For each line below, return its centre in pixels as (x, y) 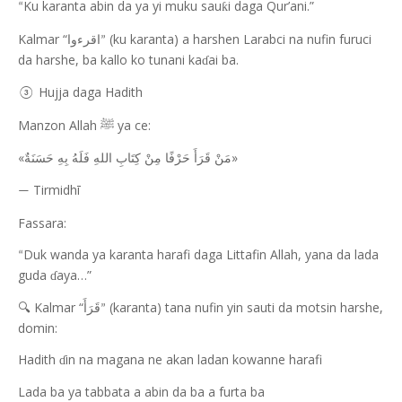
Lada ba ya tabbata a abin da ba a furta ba (141, 392)
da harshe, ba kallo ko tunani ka (110, 60)
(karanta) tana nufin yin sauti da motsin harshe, (245, 307)
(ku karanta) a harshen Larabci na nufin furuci (239, 39)
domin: (38, 328)
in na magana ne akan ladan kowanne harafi (194, 359)
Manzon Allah (59, 125)
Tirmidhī (55, 190)
